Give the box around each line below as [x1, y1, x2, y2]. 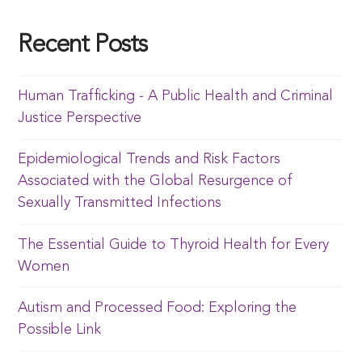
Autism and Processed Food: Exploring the [18, 301, 297, 316]
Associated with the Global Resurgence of [18, 174, 293, 189]
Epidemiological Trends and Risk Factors [18, 152, 281, 167]
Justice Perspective [18, 110, 142, 125]
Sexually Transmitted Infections [18, 196, 222, 211]
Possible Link [18, 322, 102, 338]
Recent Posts [18, 33, 147, 58]
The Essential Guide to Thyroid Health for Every [18, 237, 330, 252]
